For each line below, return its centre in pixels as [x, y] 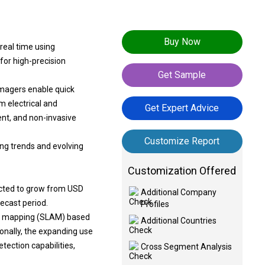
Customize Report [182, 141]
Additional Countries [178, 221]
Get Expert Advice [182, 108]
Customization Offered [182, 171]
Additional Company [178, 192]
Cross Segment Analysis [186, 247]
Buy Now [182, 42]
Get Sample [182, 75]
